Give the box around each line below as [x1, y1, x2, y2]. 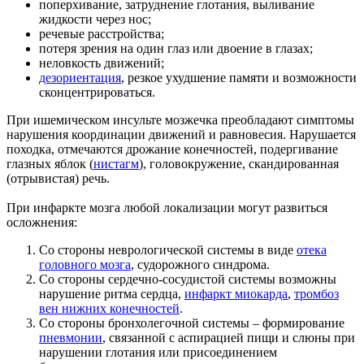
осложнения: [6, 214, 77, 229]
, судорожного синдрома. [131, 257, 270, 271]
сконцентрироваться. [39, 84, 155, 99]
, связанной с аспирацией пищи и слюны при [102, 330, 355, 344]
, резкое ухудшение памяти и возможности [121, 70, 357, 84]
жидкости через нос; [39, 11, 151, 26]
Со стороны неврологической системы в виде [39, 242, 297, 257]
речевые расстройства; [39, 26, 164, 41]
